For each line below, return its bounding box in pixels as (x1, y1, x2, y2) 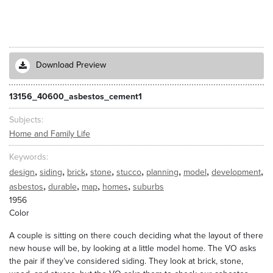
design (9, 167, 35, 177)
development (211, 167, 261, 177)
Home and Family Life (9, 128, 90, 139)
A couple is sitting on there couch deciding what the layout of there (9, 230, 263, 241)
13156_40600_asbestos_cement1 (9, 91, 142, 102)
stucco (116, 167, 141, 177)
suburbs (133, 182, 164, 192)
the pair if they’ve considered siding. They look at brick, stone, (9, 256, 243, 266)
